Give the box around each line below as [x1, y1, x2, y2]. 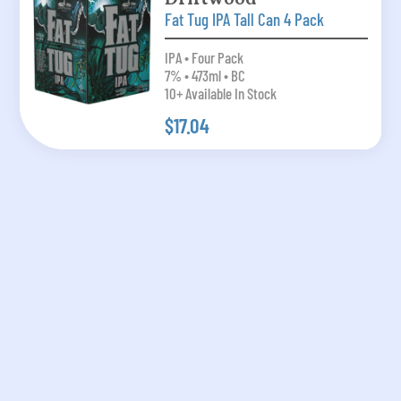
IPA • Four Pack [164, 48, 243, 67]
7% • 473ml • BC [164, 66, 245, 85]
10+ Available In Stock [164, 84, 277, 103]
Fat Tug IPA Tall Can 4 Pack [164, 9, 324, 30]
